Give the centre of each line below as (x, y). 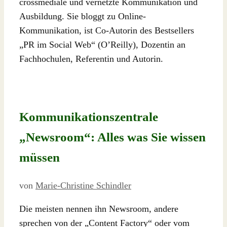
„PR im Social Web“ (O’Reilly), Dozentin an (102, 45)
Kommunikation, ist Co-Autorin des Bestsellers (107, 31)
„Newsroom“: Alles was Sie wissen (112, 137)
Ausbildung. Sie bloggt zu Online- (83, 16)
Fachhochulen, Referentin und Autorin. (91, 59)
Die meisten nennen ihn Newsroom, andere (99, 209)
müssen (40, 157)
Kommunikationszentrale (89, 117)
